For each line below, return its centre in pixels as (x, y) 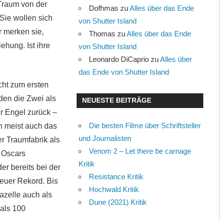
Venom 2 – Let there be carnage (140, 151)
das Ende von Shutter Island (124, 72)
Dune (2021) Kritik (118, 202)
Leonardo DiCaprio (119, 59)
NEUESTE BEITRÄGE (116, 100)
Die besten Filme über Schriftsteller (145, 125)
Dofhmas (104, 8)
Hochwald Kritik (114, 189)
